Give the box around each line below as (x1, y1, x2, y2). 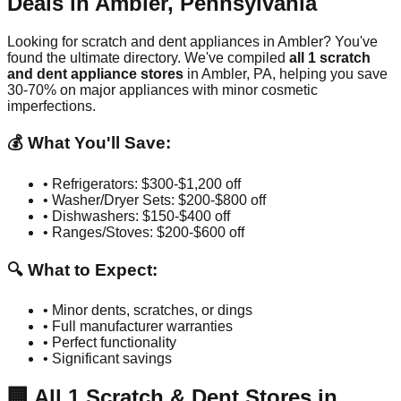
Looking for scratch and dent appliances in (7, 33, 277, 49)
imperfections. (7, 98, 96, 114)
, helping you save (272, 65, 388, 81)
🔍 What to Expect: (7, 260, 158, 279)
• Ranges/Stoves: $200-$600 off (43, 224, 244, 240)
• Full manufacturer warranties (43, 319, 233, 335)
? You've (323, 33, 378, 49)
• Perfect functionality (43, 335, 176, 351)
